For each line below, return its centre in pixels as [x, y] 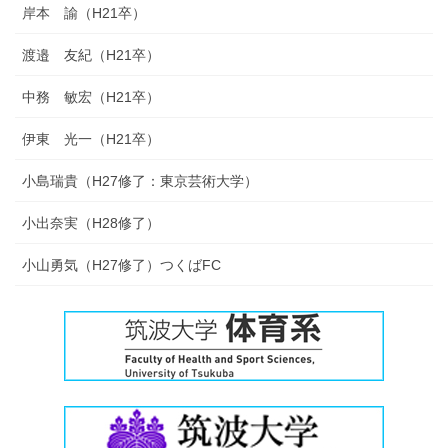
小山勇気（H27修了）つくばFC [121, 265]
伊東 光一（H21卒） [91, 139]
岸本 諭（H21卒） [84, 13]
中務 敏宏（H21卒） [91, 97]
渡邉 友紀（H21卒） [91, 55]
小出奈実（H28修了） [91, 223]
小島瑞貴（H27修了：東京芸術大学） [140, 181]
